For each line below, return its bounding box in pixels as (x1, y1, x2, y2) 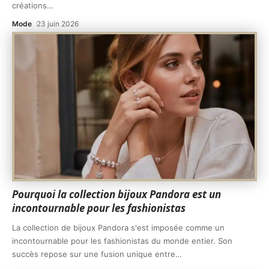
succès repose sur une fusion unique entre (12, 249, 175, 259)
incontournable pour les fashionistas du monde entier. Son (12, 235, 232, 246)
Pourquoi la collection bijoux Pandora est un (12, 187, 221, 201)
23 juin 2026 (37, 19, 79, 29)
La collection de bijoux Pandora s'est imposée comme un (12, 222, 225, 232)
